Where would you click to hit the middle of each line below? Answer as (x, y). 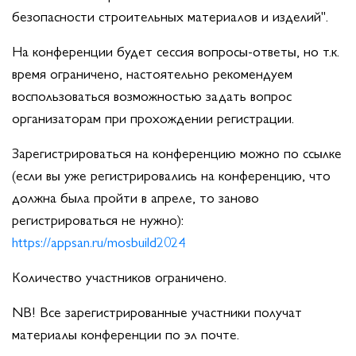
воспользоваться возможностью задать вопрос (152, 95)
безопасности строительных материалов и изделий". (170, 16)
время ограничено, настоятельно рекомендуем (152, 73)
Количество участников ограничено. (119, 277)
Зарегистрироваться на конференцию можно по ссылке (177, 153)
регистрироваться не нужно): (98, 219)
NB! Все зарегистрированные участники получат (157, 311)
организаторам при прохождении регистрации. (153, 118)
